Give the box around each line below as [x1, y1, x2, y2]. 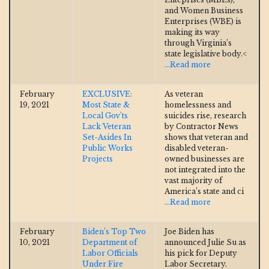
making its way [165, 27, 220, 37]
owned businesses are [165, 154, 244, 163]
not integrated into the [165, 165, 246, 174]
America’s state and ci [165, 186, 244, 196]
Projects [82, 154, 113, 163]
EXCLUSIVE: [82, 89, 132, 98]
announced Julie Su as [165, 237, 246, 247]
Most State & [82, 100, 130, 109]
